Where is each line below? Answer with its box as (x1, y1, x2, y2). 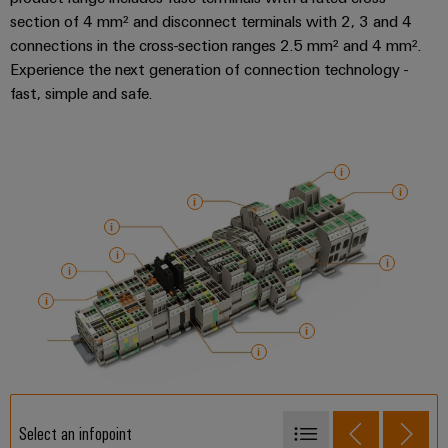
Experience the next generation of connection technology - (10, 59, 408, 80)
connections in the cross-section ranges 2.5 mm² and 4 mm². (10, 35, 421, 56)
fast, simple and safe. (10, 83, 152, 104)
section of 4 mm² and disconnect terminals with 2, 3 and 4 (10, 11, 412, 32)
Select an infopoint (19, 422, 132, 445)
